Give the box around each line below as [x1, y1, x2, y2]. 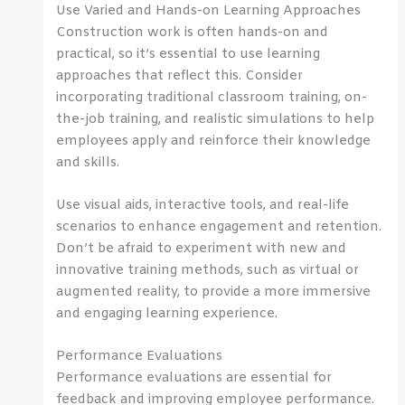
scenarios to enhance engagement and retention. [56, 217, 382, 236]
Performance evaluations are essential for [56, 369, 333, 388]
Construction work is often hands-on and [56, 23, 329, 42]
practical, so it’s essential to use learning [56, 44, 321, 63]
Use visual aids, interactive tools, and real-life [56, 195, 350, 214]
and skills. [56, 153, 120, 172]
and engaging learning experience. [56, 304, 278, 323]
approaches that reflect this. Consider [56, 66, 304, 85]
